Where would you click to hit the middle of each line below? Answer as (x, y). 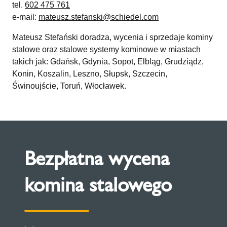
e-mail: (25, 17)
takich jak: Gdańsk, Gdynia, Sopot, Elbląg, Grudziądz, (108, 62)
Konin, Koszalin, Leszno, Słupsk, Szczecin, (90, 74)
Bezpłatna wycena (97, 158)
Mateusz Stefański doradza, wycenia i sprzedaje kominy (112, 37)
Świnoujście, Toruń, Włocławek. (69, 86)
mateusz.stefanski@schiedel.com (99, 17)
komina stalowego (98, 184)
